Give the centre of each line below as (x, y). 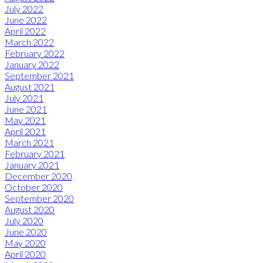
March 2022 (29, 42)
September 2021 (39, 75)
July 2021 (24, 97)
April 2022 (25, 31)
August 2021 (30, 86)
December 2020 (38, 176)
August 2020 (30, 209)
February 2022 (35, 53)
